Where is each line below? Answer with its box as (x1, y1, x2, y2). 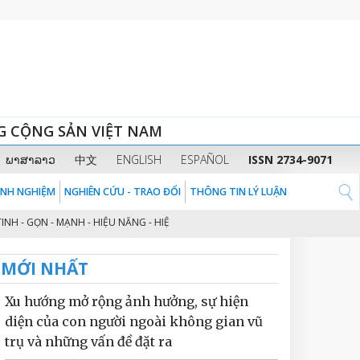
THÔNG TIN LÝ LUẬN (190, 185, 287, 198)
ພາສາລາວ (5, 152, 55, 167)
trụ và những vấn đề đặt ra (5, 333, 172, 350)
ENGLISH (116, 152, 162, 167)
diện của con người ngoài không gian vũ (5, 313, 263, 329)
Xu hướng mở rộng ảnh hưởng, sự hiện (5, 293, 248, 309)
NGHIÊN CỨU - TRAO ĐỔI (64, 185, 181, 198)
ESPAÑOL (180, 152, 229, 167)
